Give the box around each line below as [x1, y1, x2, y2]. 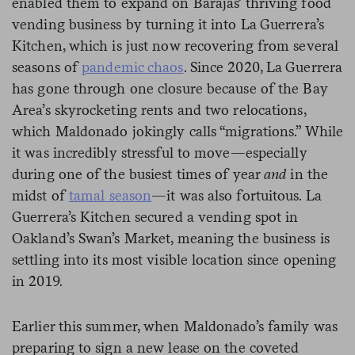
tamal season [68, 186, 152, 204]
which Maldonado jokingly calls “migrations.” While [12, 122, 344, 139]
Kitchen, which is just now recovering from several [12, 36, 339, 54]
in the [286, 165, 329, 182]
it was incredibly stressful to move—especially [12, 143, 307, 161]
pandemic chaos [82, 58, 184, 75]
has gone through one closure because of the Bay [12, 79, 328, 97]
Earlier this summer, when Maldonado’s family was [12, 317, 338, 334]
